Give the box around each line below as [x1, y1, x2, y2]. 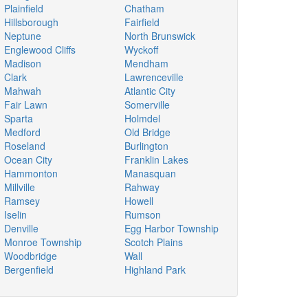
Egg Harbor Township [124, 221, 219, 235]
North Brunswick [124, 29, 195, 43]
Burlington [124, 139, 168, 153]
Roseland [4, 139, 45, 153]
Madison [4, 56, 41, 70]
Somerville [124, 98, 170, 111]
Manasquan [124, 166, 176, 180]
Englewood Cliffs [4, 43, 76, 56]
